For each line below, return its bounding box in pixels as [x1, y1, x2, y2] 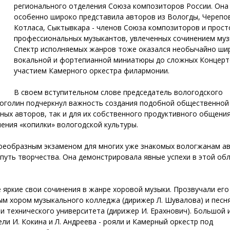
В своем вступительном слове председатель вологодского [13, 87, 223, 97]
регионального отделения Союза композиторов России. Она [13, 1, 228, 11]
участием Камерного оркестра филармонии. [13, 66, 169, 75]
